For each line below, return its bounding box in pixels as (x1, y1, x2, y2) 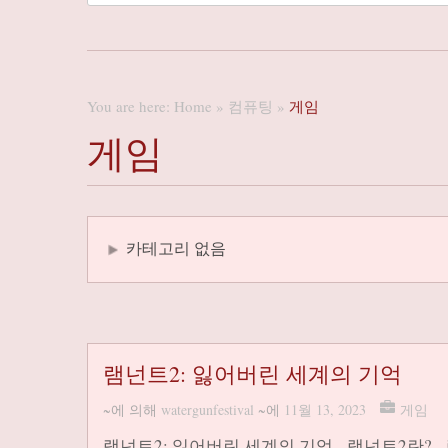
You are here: (87, 96, 174, 116)
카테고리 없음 (126, 237, 226, 258)
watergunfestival (161, 400, 254, 419)
